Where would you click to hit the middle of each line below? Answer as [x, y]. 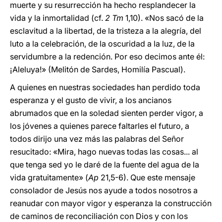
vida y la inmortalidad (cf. [57, 18]
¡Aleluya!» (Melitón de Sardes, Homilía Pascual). [98, 69]
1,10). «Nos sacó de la [164, 18]
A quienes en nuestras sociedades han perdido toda [105, 87]
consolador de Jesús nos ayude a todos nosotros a [104, 190]
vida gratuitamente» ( [49, 177]
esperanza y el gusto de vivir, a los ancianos [91, 100]
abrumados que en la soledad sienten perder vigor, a [107, 113]
